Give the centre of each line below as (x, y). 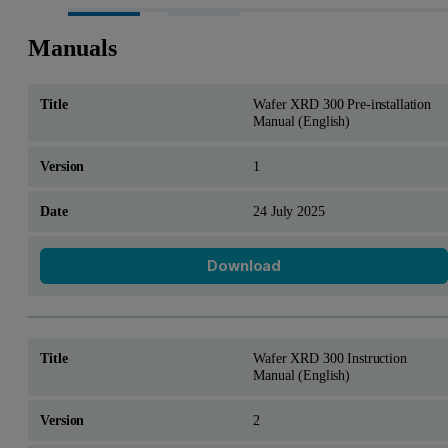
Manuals (73, 48)
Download (244, 266)
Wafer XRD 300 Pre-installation (342, 104)
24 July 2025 (289, 211)
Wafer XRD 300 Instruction (330, 357)
